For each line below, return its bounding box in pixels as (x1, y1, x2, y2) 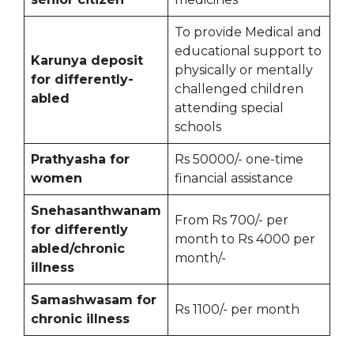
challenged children (175, 81, 303, 97)
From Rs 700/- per (175, 213, 288, 228)
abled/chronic (31, 241, 125, 257)
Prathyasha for (31, 152, 130, 168)
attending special (175, 100, 284, 116)
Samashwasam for (31, 292, 156, 308)
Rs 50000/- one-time (175, 152, 303, 168)
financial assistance (175, 171, 293, 186)
